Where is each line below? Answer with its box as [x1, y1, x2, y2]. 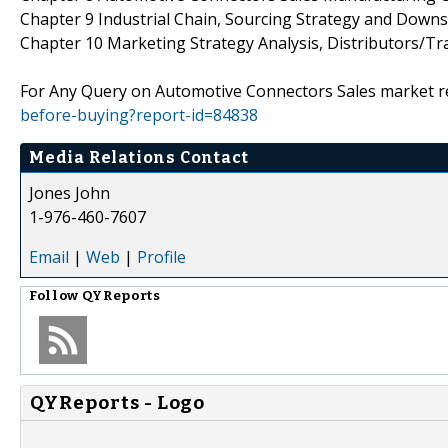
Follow [29, 287, 82, 304]
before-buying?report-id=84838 [20, 103, 258, 126]
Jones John [29, 181, 110, 204]
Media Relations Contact [29, 147, 249, 167]
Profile [137, 245, 186, 268]
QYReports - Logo [30, 391, 206, 414]
